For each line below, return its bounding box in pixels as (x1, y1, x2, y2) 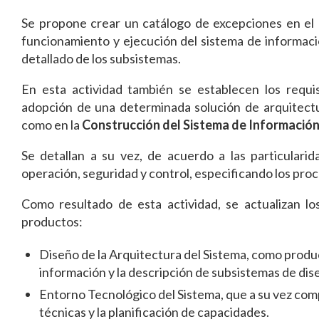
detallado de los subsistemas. (21, 51, 181, 66)
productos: (21, 214, 83, 229)
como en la (21, 117, 82, 132)
